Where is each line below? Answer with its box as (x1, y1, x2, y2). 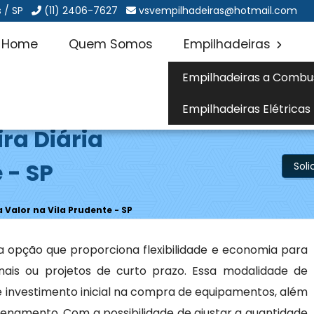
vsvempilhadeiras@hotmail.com (139, 4, 298, 18)
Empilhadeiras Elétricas (182, 101, 310, 117)
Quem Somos (68, 36, 153, 53)
